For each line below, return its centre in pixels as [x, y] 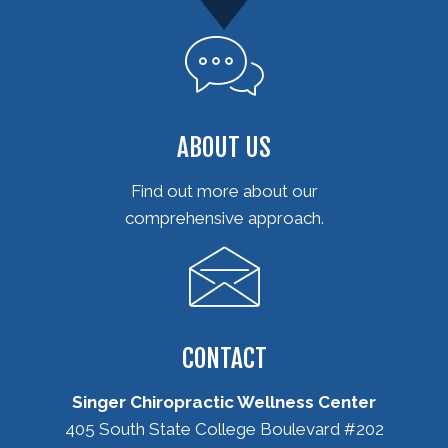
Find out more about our [224, 190]
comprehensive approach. [224, 217]
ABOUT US [224, 147]
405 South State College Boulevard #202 [224, 428]
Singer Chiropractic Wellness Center [224, 401]
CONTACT [224, 358]
